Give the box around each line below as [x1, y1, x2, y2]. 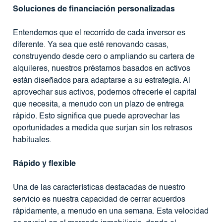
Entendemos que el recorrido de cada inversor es [12, 29, 185, 37]
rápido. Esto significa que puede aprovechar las [12, 112, 180, 120]
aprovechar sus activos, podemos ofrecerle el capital [12, 88, 197, 97]
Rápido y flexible [12, 160, 76, 168]
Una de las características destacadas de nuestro [12, 183, 185, 192]
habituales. [12, 136, 52, 144]
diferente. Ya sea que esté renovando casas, [12, 41, 168, 49]
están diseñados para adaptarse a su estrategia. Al [12, 76, 190, 85]
